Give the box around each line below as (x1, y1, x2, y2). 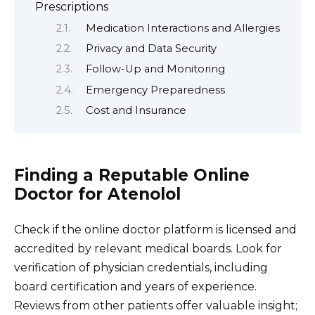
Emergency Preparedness (85, 83, 225, 96)
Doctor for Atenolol (14, 184, 181, 204)
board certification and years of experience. (14, 279, 257, 293)
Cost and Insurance (85, 104, 186, 117)
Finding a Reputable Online (14, 165, 250, 185)
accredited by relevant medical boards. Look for (14, 241, 282, 255)
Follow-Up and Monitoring (85, 63, 225, 76)
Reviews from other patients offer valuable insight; (14, 298, 297, 312)
